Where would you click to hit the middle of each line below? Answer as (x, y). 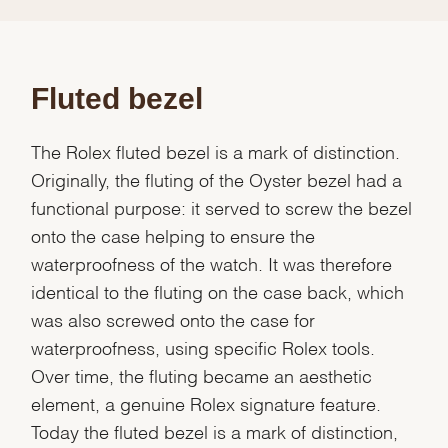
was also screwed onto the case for (173, 319)
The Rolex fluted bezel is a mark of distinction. (216, 151)
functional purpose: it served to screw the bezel (222, 207)
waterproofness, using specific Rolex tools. (203, 347)
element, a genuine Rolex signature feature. (206, 403)
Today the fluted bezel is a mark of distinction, (215, 431)
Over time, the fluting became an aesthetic (202, 375)
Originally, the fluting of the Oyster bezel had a (217, 179)
